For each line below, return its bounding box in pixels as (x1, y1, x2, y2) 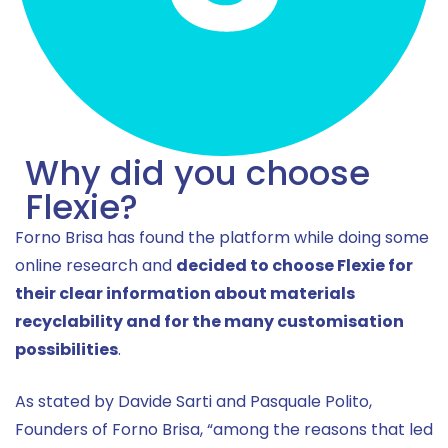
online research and (15, 254, 176, 278)
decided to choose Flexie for (176, 254, 413, 278)
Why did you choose (25, 149, 370, 198)
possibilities (15, 338, 118, 362)
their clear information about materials (15, 282, 355, 306)
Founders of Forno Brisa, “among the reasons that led (15, 418, 433, 442)
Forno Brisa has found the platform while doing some (15, 226, 429, 250)
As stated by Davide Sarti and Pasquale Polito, (15, 390, 372, 414)
